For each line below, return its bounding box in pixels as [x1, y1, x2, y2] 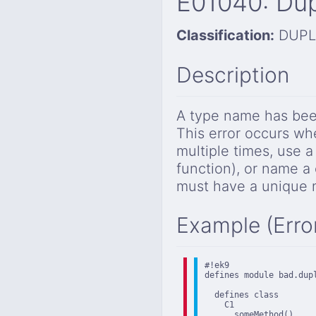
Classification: [176, 27, 274, 44]
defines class [205, 290, 279, 300]
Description [176, 61, 289, 87]
